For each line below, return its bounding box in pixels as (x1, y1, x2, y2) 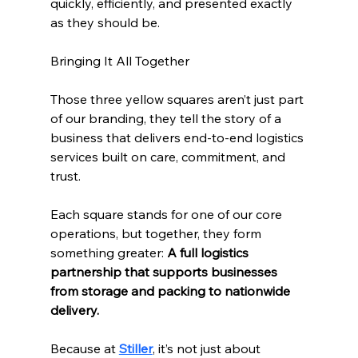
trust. (50, 168, 81, 185)
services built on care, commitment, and (50, 149, 288, 165)
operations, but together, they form (50, 225, 265, 242)
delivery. (50, 302, 99, 319)
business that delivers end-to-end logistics (50, 129, 307, 146)
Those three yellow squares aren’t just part (50, 91, 307, 108)
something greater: (50, 245, 167, 261)
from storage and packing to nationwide (50, 283, 293, 300)
